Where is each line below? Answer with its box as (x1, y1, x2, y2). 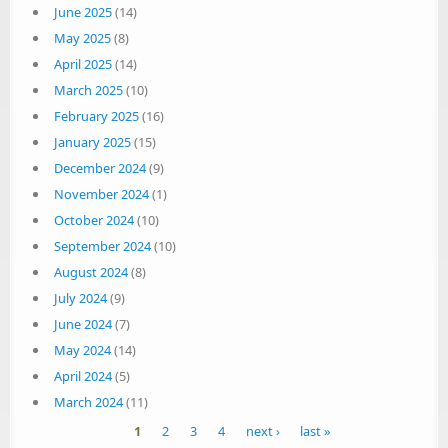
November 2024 (53, 185, 149, 203)
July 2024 (53, 289, 107, 307)
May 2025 (53, 29, 111, 47)
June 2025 (53, 3, 112, 21)
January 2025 (53, 133, 131, 151)
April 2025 (53, 55, 112, 73)
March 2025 (53, 81, 123, 99)
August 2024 (53, 263, 128, 281)
